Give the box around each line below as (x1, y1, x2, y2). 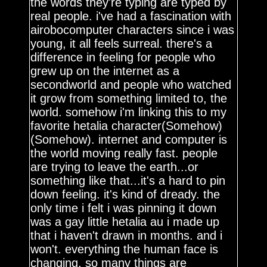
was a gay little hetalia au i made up (30, 215, 220, 228)
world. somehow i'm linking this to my (30, 105, 227, 119)
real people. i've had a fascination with (30, 10, 232, 23)
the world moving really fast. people (30, 147, 218, 160)
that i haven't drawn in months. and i (30, 229, 223, 242)
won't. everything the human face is (30, 243, 219, 256)
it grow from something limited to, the (30, 92, 228, 105)
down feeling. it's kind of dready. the (30, 188, 221, 201)
